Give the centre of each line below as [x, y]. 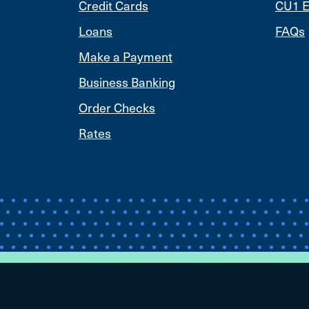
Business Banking [127, 81]
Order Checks [117, 107]
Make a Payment [126, 56]
